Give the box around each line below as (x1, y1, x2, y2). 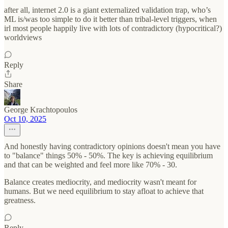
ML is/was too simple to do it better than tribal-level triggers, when (4, 15, 217, 24)
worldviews (4, 33, 42, 42)
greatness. (4, 196, 36, 205)
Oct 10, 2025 (4, 115, 46, 124)
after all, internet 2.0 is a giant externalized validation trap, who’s (4, 6, 211, 15)
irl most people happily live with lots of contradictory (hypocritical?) (4, 24, 222, 33)
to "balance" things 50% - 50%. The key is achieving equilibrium (4, 151, 213, 160)
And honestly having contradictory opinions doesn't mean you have (4, 142, 220, 151)
